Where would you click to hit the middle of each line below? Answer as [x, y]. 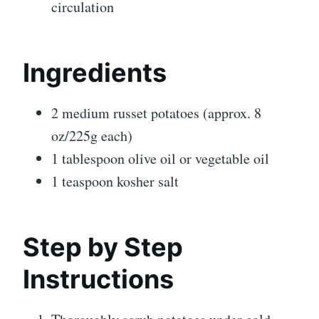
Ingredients [95, 73]
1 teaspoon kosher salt [115, 182]
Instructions [98, 279]
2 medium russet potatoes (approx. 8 [156, 113]
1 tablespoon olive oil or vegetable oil [160, 159]
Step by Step [103, 247]
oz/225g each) [92, 136]
